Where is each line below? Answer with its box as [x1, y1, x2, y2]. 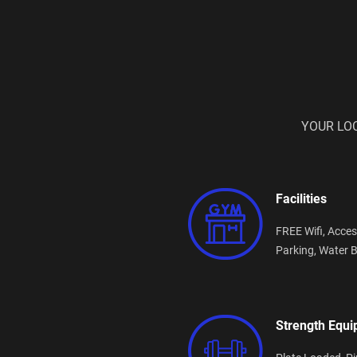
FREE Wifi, [276, 223, 328, 238]
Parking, [276, 242, 319, 257]
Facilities [276, 190, 327, 206]
